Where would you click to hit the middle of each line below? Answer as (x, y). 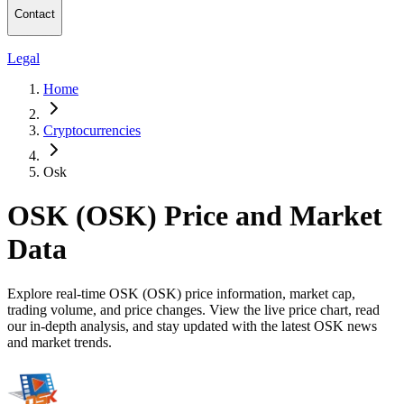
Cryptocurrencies (92, 130)
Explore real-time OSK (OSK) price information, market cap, (181, 293)
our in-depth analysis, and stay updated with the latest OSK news (192, 326)
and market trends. (60, 342)
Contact (35, 14)
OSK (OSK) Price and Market (195, 216)
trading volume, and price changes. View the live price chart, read (193, 309)
